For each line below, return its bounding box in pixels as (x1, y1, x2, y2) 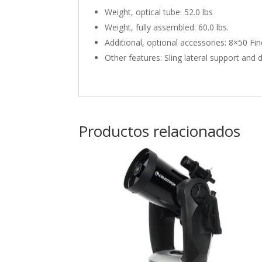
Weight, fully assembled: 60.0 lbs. (105, 21, 229, 33)
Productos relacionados (78, 120, 241, 142)
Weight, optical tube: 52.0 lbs (105, 6, 213, 18)
